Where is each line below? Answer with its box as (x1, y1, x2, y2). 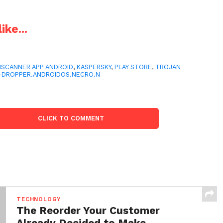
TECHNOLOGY (16, 196, 61, 203)
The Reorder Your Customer (16, 205, 160, 217)
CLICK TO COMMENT (38, 114, 105, 122)
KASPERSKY (77, 63, 111, 71)
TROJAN (155, 63, 181, 71)
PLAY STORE (114, 63, 152, 71)
